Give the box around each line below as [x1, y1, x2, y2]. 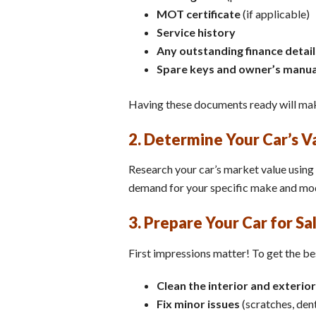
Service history [157, 25, 236, 39]
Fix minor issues [157, 296, 240, 310]
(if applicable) [241, 6, 310, 20]
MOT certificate [157, 6, 241, 20]
